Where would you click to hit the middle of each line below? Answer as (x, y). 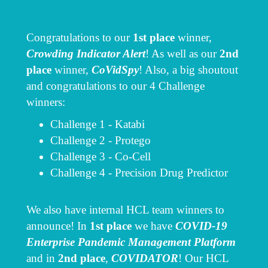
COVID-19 (201, 226)
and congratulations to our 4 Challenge (115, 86)
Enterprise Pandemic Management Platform (131, 242)
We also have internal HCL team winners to (125, 210)
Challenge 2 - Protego (100, 140)
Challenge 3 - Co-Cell (102, 156)
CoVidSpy (115, 70)
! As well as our (182, 54)
